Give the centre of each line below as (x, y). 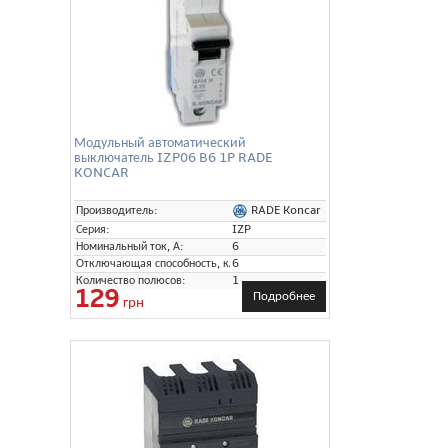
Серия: (93, 229)
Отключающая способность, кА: (158, 263)
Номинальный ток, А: (130, 246)
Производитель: (117, 210)
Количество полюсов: (131, 280)
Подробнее (284, 295)
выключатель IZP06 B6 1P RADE (173, 157)
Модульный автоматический (160, 142)
